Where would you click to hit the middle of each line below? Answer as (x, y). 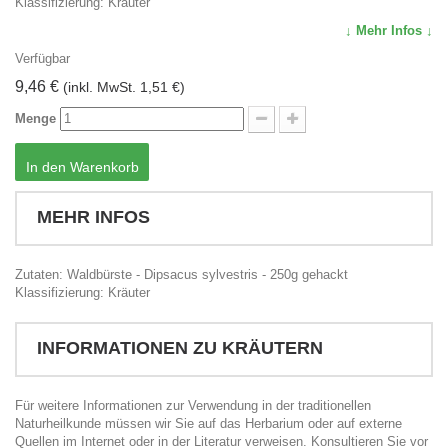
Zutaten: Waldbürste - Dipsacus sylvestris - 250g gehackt (181, 274)
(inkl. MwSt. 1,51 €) (124, 87)
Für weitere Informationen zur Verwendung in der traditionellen (193, 405)
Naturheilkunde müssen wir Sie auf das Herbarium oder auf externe (208, 423)
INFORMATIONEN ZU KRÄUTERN (180, 348)
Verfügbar (42, 58)
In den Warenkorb (82, 166)
